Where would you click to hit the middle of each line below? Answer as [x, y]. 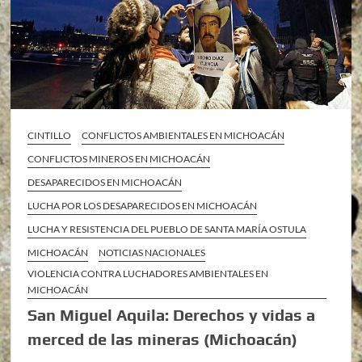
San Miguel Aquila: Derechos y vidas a [172, 315]
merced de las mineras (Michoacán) [163, 339]
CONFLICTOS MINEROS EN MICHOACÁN [119, 159]
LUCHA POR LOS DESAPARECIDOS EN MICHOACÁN [143, 206]
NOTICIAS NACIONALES [152, 253]
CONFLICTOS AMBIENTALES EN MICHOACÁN [183, 136]
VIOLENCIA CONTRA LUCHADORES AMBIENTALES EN [148, 274]
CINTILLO [50, 136]
